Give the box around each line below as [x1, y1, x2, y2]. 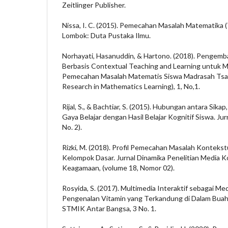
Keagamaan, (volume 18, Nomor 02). [62, 163, 175, 172]
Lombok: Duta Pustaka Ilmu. [62, 31, 151, 40]
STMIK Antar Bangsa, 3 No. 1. [62, 204, 156, 213]
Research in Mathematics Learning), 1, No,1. [62, 81, 200, 91]
